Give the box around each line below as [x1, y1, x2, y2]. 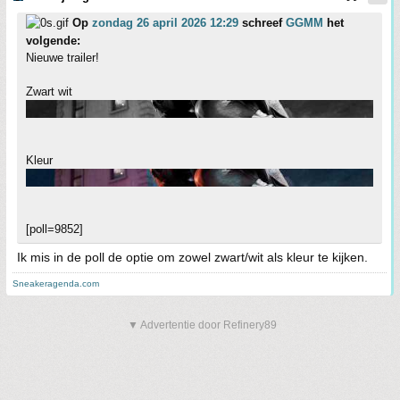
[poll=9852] [26, 222, 83, 236]
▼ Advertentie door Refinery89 [128, 319, 277, 331]
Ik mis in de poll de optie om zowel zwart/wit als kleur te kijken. [17, 250, 368, 264]
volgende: [26, 34, 80, 47]
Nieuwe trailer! [26, 51, 99, 64]
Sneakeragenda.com [12, 279, 99, 288]
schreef [238, 16, 286, 29]
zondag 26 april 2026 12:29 [92, 16, 238, 29]
